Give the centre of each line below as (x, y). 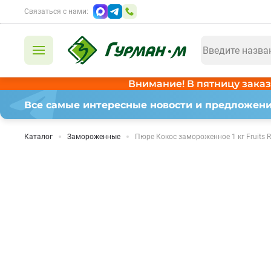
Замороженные (94, 137)
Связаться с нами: (56, 11)
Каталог (38, 137)
